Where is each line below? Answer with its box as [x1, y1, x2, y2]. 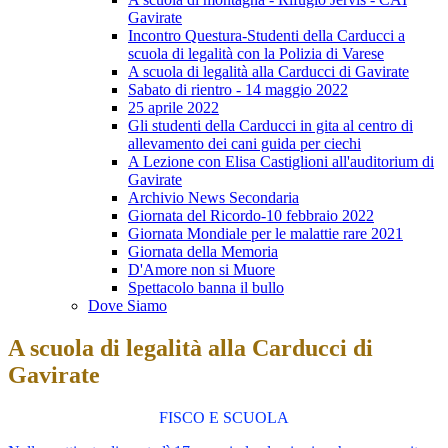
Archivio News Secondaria [128, 189, 299, 207]
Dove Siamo [88, 297, 167, 315]
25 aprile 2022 [128, 99, 219, 117]
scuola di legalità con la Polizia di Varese [128, 45, 384, 63]
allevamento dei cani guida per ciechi [128, 135, 361, 153]
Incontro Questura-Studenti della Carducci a [128, 27, 405, 45]
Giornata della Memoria [128, 243, 278, 261]
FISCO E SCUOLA [159, 409, 289, 427]
